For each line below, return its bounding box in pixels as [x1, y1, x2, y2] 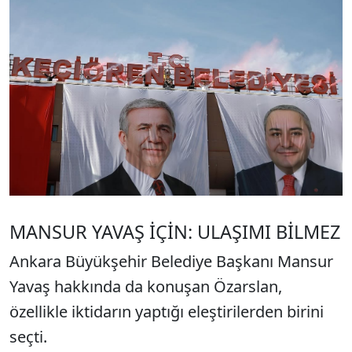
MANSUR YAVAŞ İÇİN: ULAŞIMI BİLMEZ [9, 218, 340, 244]
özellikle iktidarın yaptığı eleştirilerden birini [9, 300, 324, 322]
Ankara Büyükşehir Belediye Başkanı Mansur [9, 250, 333, 272]
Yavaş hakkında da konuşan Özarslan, [9, 275, 282, 297]
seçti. [9, 325, 47, 347]
